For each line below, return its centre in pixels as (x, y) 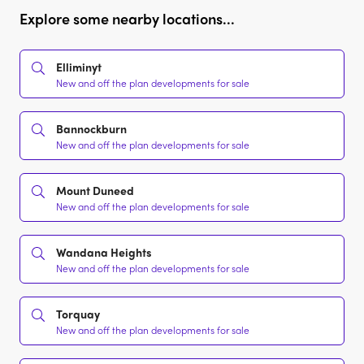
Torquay (78, 314)
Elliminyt (79, 67)
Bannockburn (91, 129)
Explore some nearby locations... (127, 19)
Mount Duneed (95, 191)
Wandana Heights (104, 252)
